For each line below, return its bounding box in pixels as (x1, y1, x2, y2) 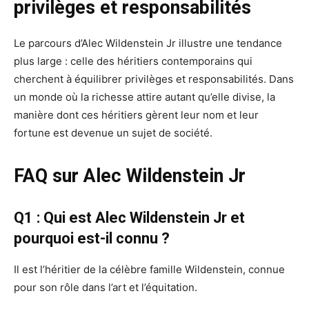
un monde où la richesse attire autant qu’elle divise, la (14, 90, 275, 104)
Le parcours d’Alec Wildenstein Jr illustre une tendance (14, 37, 282, 50)
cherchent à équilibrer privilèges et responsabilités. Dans (14, 72, 294, 86)
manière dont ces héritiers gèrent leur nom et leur (14, 108, 259, 122)
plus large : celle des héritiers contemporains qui (14, 54, 252, 68)
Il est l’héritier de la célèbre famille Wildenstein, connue (14, 263, 285, 277)
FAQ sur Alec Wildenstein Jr (14, 165, 246, 188)
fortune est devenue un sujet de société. (14, 126, 212, 140)
